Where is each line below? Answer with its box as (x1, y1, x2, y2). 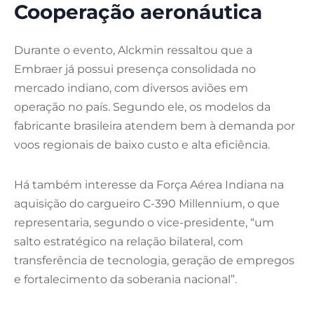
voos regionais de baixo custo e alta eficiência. (14, 138, 270, 152)
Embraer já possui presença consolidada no (14, 62, 256, 76)
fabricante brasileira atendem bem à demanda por (14, 119, 295, 133)
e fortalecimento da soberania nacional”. (14, 273, 237, 287)
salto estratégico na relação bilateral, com (14, 235, 243, 249)
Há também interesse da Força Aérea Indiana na (14, 178, 284, 192)
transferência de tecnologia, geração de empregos (14, 254, 294, 268)
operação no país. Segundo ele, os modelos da (14, 100, 271, 114)
